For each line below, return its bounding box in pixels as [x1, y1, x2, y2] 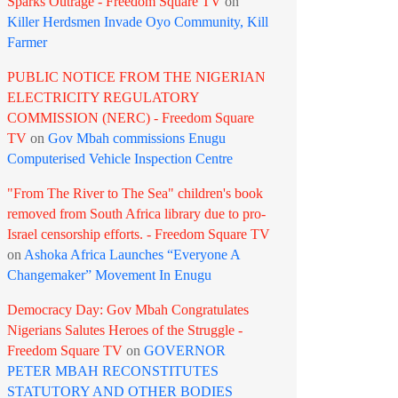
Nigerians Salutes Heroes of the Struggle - [7, 322, 243, 338]
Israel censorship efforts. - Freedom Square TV [7, 227, 270, 242]
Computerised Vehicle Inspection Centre [7, 151, 233, 166]
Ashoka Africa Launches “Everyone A [24, 247, 240, 262]
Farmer [7, 35, 47, 50]
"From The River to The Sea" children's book [7, 186, 263, 201]
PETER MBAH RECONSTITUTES [7, 363, 219, 378]
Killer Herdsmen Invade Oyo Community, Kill [7, 14, 268, 29]
